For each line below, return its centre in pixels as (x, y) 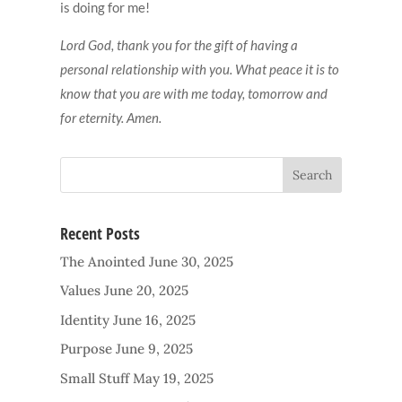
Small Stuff (95, 378)
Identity (85, 319)
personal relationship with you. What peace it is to (200, 69)
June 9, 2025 (155, 349)
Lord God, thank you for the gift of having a (179, 44)
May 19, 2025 (174, 378)
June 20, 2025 (147, 291)
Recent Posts (100, 233)
